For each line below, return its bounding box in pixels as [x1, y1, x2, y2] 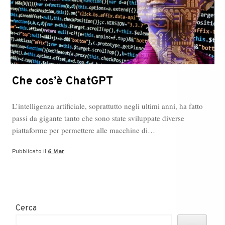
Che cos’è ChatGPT [12, 74, 113, 89]
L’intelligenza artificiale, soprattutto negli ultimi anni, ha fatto [12, 100, 203, 111]
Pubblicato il [12, 148, 48, 156]
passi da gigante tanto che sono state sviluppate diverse [12, 113, 184, 123]
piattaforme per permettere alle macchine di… [12, 125, 155, 135]
